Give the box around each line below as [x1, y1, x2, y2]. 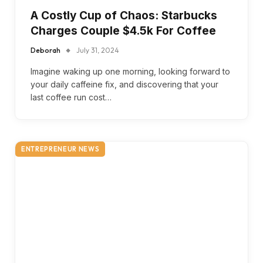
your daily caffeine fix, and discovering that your [31, 79, 218, 89]
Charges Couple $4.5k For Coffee [31, 23, 216, 38]
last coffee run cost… [31, 92, 112, 102]
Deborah [31, 45, 60, 55]
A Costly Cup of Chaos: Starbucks [31, 8, 217, 22]
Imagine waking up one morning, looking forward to [31, 66, 230, 76]
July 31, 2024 [76, 45, 119, 55]
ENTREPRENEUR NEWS [21, 144, 100, 153]
